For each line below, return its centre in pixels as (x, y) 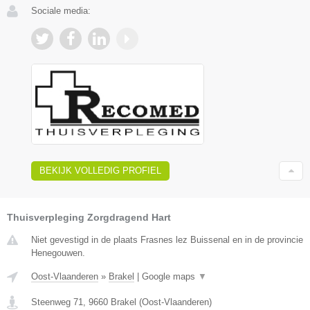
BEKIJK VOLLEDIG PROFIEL (100, 170)
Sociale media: (61, 10)
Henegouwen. (58, 253)
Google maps (170, 276)
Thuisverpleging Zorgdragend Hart (89, 217)
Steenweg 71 (57, 302)
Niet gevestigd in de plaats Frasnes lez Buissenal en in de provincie (167, 239)
